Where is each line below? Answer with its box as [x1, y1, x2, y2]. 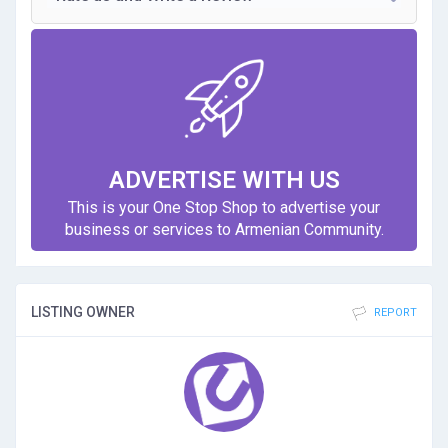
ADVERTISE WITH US [108, 166, 340, 195]
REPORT [371, 306, 417, 320]
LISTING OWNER [31, 304, 135, 321]
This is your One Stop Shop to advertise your [68, 198, 380, 218]
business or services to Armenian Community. [64, 220, 384, 240]
